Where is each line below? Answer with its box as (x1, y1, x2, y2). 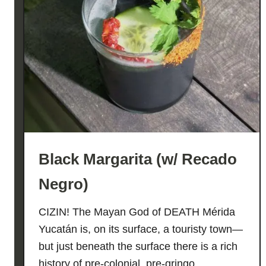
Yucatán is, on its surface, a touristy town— (39, 223, 243, 235)
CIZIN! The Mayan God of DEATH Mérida (39, 206, 235, 218)
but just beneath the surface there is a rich (39, 240, 237, 252)
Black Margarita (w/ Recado (39, 150, 237, 168)
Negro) (39, 175, 88, 193)
